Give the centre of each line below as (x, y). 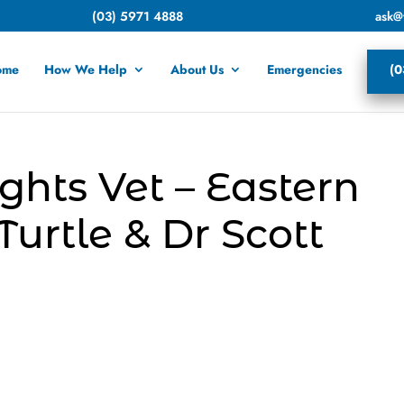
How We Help (86, 69)
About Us (197, 69)
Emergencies (304, 69)
